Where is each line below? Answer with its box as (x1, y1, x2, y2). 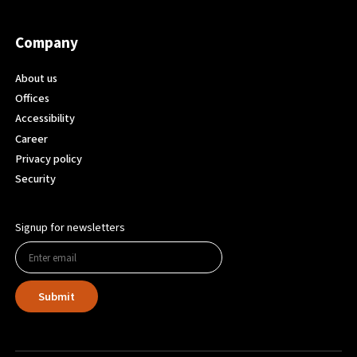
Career (15, 130, 49, 147)
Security (15, 171, 57, 188)
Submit (37, 288, 75, 305)
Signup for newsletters (15, 219, 126, 237)
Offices (15, 89, 50, 107)
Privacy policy (15, 150, 83, 167)
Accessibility (15, 110, 76, 127)
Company (15, 32, 79, 55)
